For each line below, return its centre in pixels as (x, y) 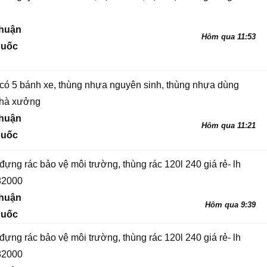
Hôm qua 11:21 (229, 125)
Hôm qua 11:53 (229, 37)
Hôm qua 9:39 (230, 205)
